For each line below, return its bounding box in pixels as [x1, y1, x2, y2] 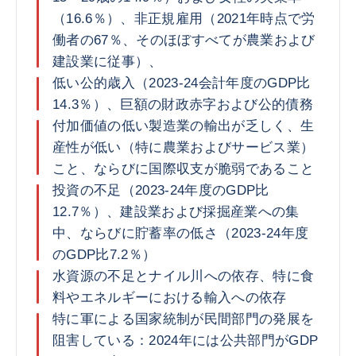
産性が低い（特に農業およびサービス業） [52, 140, 315, 155]
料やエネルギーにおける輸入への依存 [52, 290, 287, 305]
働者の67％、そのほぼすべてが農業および [52, 33, 315, 48]
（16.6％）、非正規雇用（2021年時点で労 [52, 11, 315, 26]
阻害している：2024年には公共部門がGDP [52, 333, 319, 348]
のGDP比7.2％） [52, 247, 157, 262]
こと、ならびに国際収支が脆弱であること [52, 161, 315, 176]
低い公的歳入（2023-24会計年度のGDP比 [52, 75, 311, 91]
